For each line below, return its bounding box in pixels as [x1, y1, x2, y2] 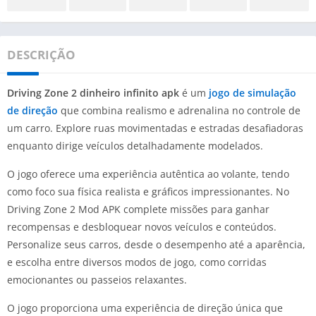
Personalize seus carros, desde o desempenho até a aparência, [7, 237, 305, 251]
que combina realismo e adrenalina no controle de [58, 103, 300, 117]
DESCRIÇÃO [7, 46, 75, 63]
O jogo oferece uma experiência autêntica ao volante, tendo [7, 166, 289, 181]
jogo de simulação [209, 85, 296, 99]
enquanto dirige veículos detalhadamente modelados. [7, 138, 263, 152]
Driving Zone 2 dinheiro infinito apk [7, 85, 179, 99]
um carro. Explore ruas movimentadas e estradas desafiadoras [7, 121, 303, 135]
